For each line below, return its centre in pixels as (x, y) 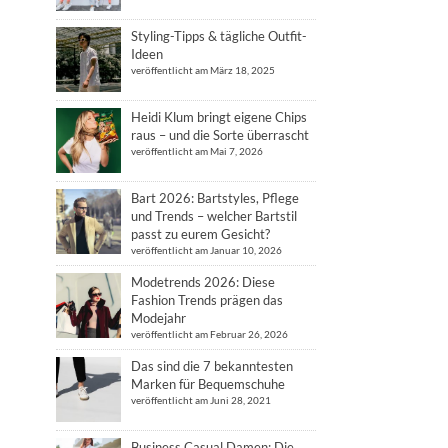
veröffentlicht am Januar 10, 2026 (206, 250)
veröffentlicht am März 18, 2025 (203, 70)
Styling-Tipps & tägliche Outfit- (219, 36)
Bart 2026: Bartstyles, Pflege (215, 198)
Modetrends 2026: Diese (203, 282)
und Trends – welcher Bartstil (214, 216)
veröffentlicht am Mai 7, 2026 (197, 151)
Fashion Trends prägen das (207, 300)
